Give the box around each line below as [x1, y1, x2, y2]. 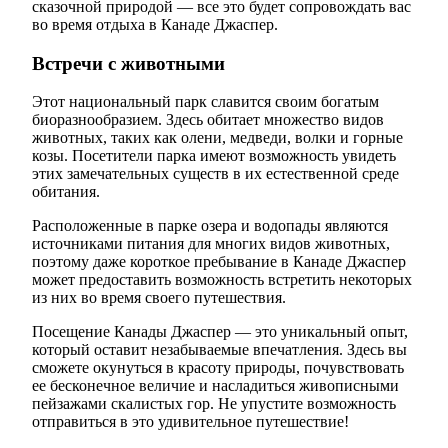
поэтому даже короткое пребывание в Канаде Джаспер [32, 253, 406, 271]
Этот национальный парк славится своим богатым [32, 93, 379, 111]
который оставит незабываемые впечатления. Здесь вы [32, 341, 407, 359]
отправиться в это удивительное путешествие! [32, 413, 349, 431]
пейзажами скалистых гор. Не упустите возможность [32, 395, 396, 413]
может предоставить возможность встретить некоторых [32, 271, 412, 289]
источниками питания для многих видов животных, [32, 235, 390, 253]
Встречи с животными [32, 52, 225, 74]
